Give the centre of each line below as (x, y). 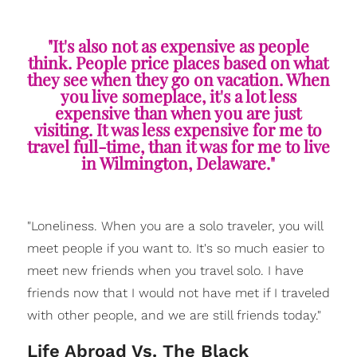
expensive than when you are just (178, 112)
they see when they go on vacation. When (178, 78)
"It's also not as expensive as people (178, 45)
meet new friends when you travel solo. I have (165, 270)
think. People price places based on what (178, 62)
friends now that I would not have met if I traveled (178, 292)
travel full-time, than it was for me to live (178, 145)
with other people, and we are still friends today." (174, 315)
